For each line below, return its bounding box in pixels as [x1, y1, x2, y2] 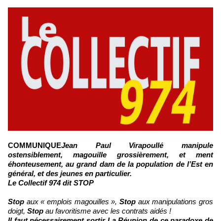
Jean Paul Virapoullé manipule [61, 141, 213, 149]
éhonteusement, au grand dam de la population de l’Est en [8, 159, 213, 168]
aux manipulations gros [136, 197, 213, 206]
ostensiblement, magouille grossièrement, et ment [8, 150, 213, 159]
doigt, [8, 206, 27, 215]
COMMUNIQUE [13, 141, 61, 149]
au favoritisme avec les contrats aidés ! [43, 206, 171, 215]
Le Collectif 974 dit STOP [8, 178, 94, 187]
